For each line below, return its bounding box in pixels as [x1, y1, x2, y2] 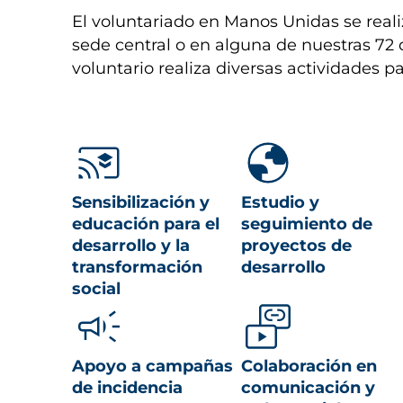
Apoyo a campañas [72, 356, 233, 376]
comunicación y [240, 378, 375, 398]
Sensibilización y [72, 193, 210, 212]
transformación [72, 257, 202, 277]
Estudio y [240, 193, 319, 212]
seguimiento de [240, 214, 372, 234]
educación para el [72, 214, 219, 234]
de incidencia [72, 378, 183, 398]
